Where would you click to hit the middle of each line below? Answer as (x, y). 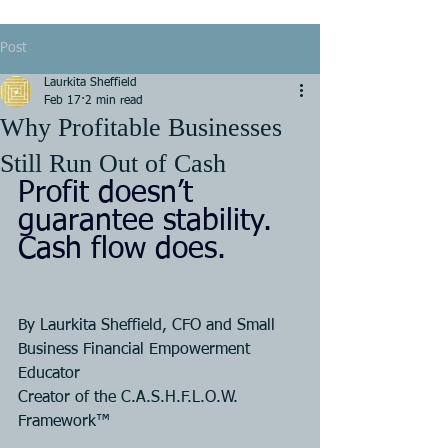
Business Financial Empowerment (136, 349)
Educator (49, 373)
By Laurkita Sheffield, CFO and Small (149, 325)
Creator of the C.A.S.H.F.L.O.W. (130, 397)
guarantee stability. (149, 221)
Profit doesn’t (110, 193)
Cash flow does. (122, 249)
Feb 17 (62, 100)
